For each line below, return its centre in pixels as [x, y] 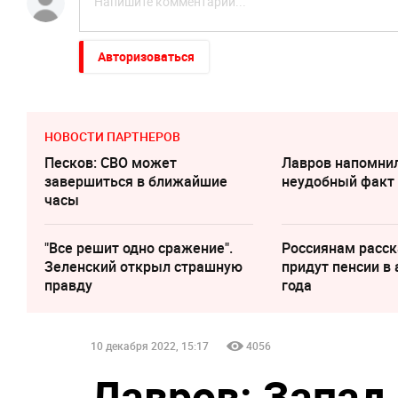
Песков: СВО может [111, 163]
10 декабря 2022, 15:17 [150, 346]
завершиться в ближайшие [136, 181]
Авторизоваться [146, 56]
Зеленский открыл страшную [143, 267]
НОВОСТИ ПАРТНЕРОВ [112, 136]
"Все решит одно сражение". [139, 248]
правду [68, 285]
